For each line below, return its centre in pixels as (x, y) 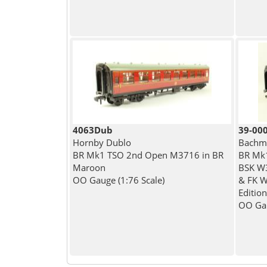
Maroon (89, 168)
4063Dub (92, 130)
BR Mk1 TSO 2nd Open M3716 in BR (148, 155)
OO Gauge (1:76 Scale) (118, 180)
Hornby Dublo (102, 143)
